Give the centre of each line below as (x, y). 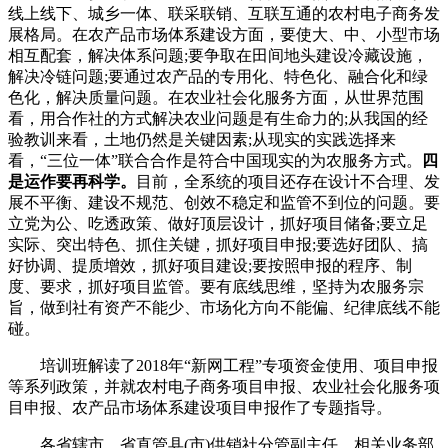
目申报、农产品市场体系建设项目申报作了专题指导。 (200, 408)
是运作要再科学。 (72, 182)
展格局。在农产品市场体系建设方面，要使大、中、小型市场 (224, 35)
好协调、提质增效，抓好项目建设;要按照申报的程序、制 (210, 266)
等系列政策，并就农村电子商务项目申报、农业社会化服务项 (224, 387)
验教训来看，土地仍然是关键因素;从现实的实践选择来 (202, 140)
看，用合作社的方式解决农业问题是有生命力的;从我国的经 (218, 119)
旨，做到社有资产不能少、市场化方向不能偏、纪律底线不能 (224, 308)
